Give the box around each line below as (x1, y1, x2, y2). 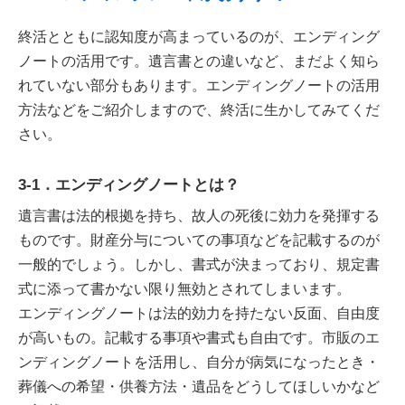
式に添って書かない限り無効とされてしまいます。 (18, 281, 351, 297)
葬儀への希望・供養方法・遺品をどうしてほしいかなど (18, 379, 380, 394)
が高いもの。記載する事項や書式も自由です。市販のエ (18, 330, 380, 345)
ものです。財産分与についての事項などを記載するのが (18, 232, 380, 248)
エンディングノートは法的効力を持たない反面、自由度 (18, 306, 380, 321)
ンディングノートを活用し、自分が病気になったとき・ (18, 354, 380, 370)
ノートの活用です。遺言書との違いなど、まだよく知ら (18, 52, 380, 69)
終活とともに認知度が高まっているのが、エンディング (18, 28, 380, 44)
